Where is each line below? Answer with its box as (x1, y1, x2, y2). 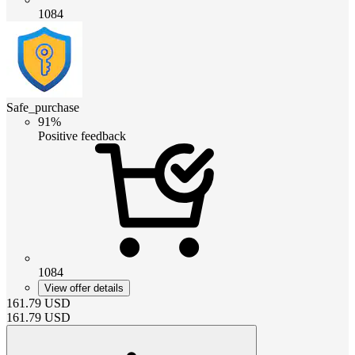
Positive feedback (38, 128, 126, 143)
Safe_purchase (6, 100, 79, 114)
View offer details (44, 281, 124, 294)
